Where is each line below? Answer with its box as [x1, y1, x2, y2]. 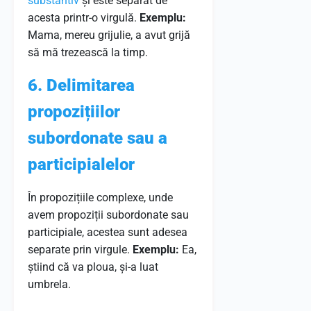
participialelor [28, 155, 135, 174]
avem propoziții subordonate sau [28, 208, 189, 221]
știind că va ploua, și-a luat [28, 260, 158, 274]
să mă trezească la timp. [28, 46, 148, 59]
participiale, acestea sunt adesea [28, 226, 187, 239]
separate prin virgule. [28, 243, 133, 256]
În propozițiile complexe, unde [28, 191, 173, 204]
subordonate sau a [28, 128, 167, 148]
